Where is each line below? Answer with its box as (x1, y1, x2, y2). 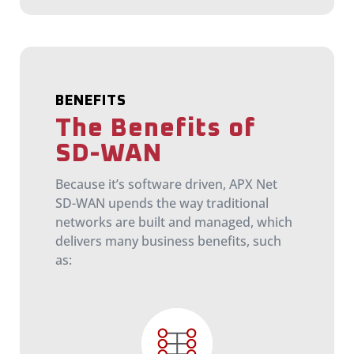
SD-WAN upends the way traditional (55, 194, 269, 212)
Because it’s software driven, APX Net (55, 175, 277, 193)
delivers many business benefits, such (55, 232, 281, 250)
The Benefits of (55, 116, 256, 141)
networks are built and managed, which (55, 213, 292, 231)
